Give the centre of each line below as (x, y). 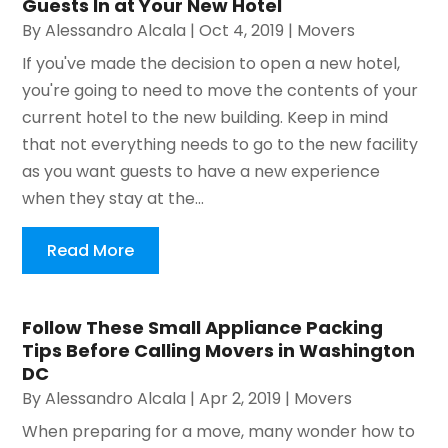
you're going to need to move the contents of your (220, 91)
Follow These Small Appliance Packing (203, 328)
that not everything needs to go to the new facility (220, 145)
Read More (91, 251)
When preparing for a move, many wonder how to (219, 432)
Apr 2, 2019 (240, 399)
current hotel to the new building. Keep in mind (205, 118)
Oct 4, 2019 (242, 31)
